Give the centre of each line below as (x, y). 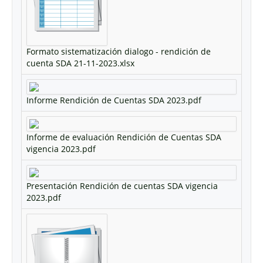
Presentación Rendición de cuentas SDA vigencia (122, 186)
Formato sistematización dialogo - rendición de (119, 51)
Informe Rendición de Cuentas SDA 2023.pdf (114, 100)
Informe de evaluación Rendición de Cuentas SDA (124, 137)
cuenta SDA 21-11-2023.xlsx (80, 63)
